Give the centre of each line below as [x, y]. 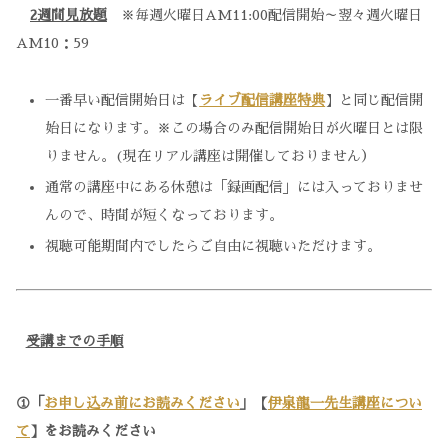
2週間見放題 [68, 14]
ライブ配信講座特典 [262, 99]
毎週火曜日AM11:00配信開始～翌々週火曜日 [278, 14]
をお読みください [100, 430]
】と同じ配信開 [374, 99]
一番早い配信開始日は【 [122, 99]
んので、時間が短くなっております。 [164, 214]
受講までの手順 [74, 341]
